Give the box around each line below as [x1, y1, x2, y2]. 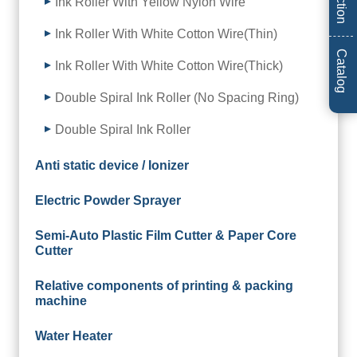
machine [35, 293, 87, 308]
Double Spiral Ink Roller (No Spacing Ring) [55, 90, 299, 104]
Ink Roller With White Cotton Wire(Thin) [55, 26, 277, 41]
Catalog [335, 48, 348, 93]
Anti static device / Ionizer [35, 158, 189, 172]
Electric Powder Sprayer [35, 193, 181, 207]
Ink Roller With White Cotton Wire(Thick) [55, 58, 283, 73]
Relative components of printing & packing [35, 278, 293, 292]
